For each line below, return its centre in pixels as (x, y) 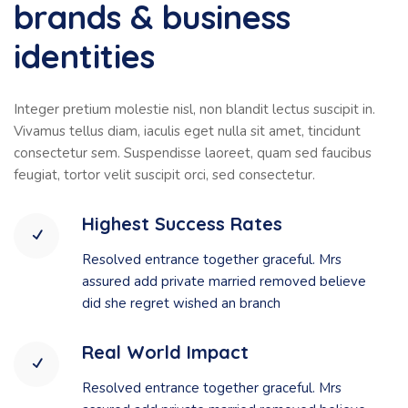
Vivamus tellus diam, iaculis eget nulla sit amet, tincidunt (187, 132)
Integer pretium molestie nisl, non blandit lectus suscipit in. (194, 110)
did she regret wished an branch (181, 304)
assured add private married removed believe (224, 282)
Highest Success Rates (182, 224)
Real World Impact (165, 352)
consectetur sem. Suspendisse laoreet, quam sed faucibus (193, 153)
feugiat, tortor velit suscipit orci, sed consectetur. (164, 175)
